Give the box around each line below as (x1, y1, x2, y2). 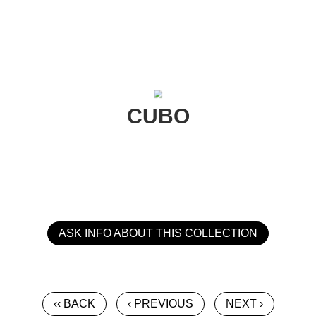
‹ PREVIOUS (127, 298, 193, 310)
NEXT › (225, 298, 263, 310)
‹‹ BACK (53, 298, 95, 310)
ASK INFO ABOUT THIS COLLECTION (59, 227, 257, 239)
